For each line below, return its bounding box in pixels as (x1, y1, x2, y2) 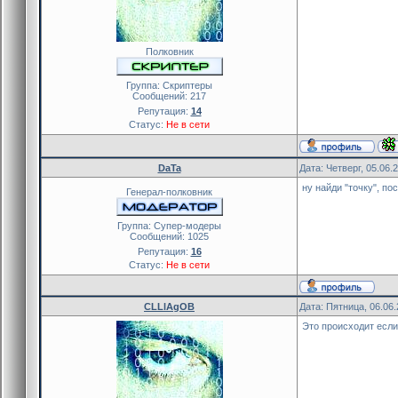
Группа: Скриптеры (126, 79, 212, 91)
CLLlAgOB (144, 300, 195, 312)
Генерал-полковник (126, 186, 212, 197)
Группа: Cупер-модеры (117, 219, 221, 231)
